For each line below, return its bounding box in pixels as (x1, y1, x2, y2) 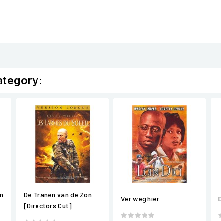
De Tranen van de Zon (24, 190, 92, 199)
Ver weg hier (121, 194, 160, 203)
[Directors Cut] (24, 201, 72, 210)
